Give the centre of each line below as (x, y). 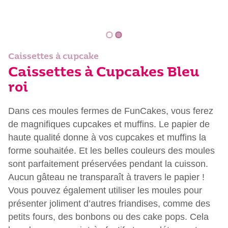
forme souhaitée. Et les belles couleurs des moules (111, 150)
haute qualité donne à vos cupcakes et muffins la (107, 137)
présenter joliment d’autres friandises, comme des (109, 203)
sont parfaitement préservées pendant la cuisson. (108, 164)
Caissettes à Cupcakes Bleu (104, 73)
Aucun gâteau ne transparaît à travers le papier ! (106, 177)
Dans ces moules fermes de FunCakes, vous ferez (111, 111)
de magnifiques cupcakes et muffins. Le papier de (109, 124)
